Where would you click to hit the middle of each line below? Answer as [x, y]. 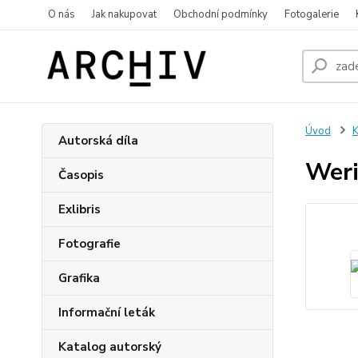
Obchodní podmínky [221, 14]
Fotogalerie [312, 14]
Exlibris [80, 209]
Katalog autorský [110, 347]
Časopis [81, 175]
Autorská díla [98, 141]
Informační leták [107, 312]
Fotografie [89, 244]
